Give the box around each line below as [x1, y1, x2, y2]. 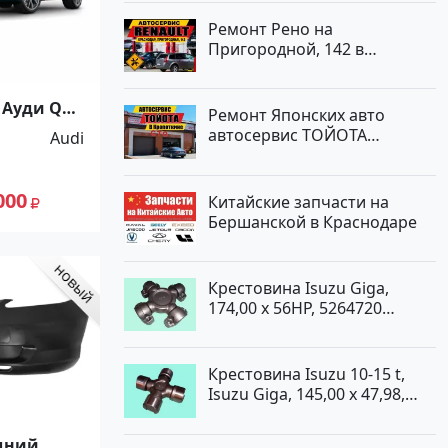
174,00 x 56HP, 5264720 [208, 296, 382, 319]
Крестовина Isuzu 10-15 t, [208, 363, 405, 386]
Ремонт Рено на [208, 17, 333, 40]
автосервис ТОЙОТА [208, 124, 367, 147]
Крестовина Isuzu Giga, [208, 276, 389, 299]
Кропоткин [208, 144, 294, 167]
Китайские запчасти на [208, 190, 389, 213]
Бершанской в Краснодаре [208, 210, 417, 233]
